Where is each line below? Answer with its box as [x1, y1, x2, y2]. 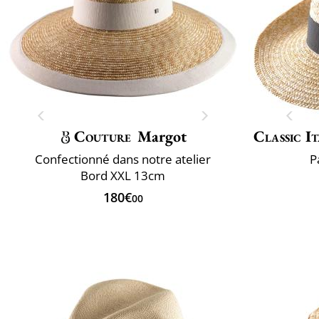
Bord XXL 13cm [80, 167, 165, 184]
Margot [137, 125, 187, 147]
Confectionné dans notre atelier [35, 150, 211, 167]
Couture [73, 125, 132, 147]
